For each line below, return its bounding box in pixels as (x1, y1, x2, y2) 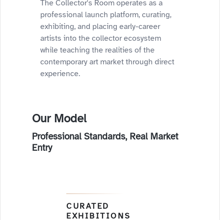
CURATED (66, 201, 110, 211)
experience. (40, 69, 80, 79)
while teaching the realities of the (40, 45, 155, 55)
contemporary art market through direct (40, 57, 174, 67)
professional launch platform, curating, (40, 10, 171, 20)
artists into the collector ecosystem (40, 33, 161, 43)
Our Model (32, 111, 86, 126)
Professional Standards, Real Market (32, 131, 178, 142)
